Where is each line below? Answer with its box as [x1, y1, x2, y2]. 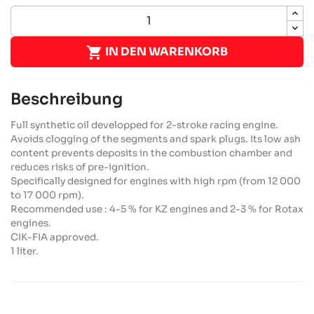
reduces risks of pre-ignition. [11, 161, 149, 173]
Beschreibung [11, 88, 123, 109]
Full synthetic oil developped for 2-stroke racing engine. [11, 118, 278, 131]
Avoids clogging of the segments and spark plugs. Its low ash [11, 132, 301, 145]
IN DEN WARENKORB [105, 44, 228, 60]
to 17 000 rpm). [11, 189, 84, 201]
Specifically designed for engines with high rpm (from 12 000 [11, 175, 301, 187]
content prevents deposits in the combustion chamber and [11, 146, 292, 159]
